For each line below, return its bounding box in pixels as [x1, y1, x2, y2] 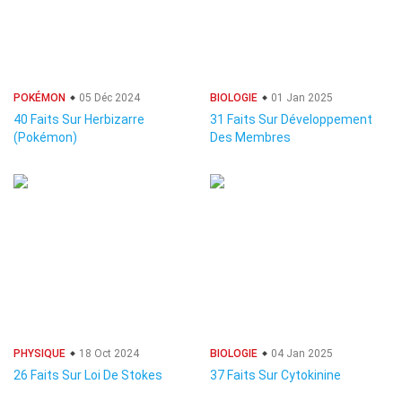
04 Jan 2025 [268, 347, 333, 360]
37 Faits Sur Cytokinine [210, 368, 341, 382]
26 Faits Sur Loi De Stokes [13, 368, 162, 382]
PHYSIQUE [13, 347, 66, 360]
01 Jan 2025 [268, 92, 333, 104]
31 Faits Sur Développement [210, 112, 372, 127]
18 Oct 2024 [76, 347, 139, 360]
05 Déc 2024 [76, 92, 140, 104]
